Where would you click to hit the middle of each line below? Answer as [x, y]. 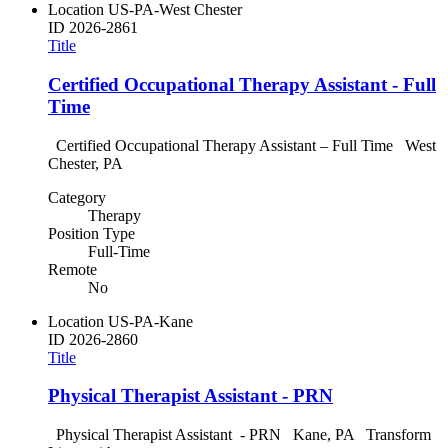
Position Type [91, 233]
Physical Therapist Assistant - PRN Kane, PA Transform [239, 435]
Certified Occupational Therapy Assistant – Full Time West [242, 145]
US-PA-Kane [150, 321]
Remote [72, 269]
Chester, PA [89, 163]
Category [77, 197]
